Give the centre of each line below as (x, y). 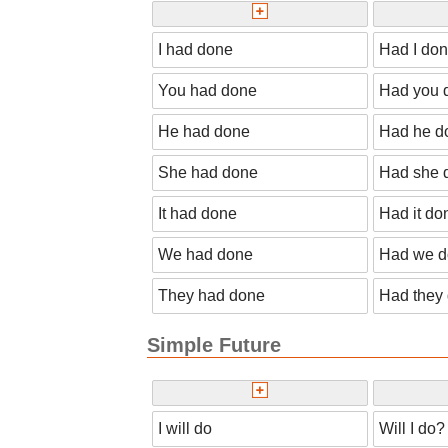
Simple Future (214, 344)
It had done (197, 213)
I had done (195, 49)
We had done (205, 254)
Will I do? (412, 428)
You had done (207, 90)
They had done (211, 295)
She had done (208, 172)
